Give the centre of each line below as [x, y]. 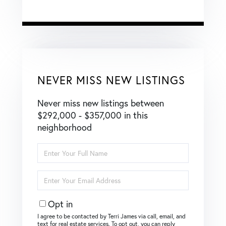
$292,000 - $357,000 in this [93, 115]
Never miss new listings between [101, 103]
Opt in [60, 204]
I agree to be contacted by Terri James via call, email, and [111, 216]
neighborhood [65, 127]
